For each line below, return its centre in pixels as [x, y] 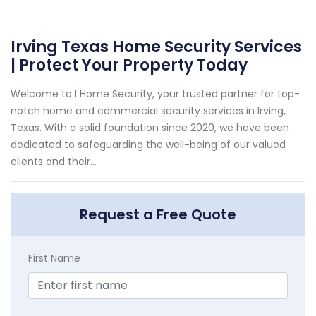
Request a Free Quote [158, 214]
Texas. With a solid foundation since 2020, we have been [150, 127]
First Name [54, 258]
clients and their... [54, 161]
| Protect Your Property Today [129, 65]
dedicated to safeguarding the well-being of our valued [148, 144]
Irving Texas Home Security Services [156, 47]
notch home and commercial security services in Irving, [148, 110]
